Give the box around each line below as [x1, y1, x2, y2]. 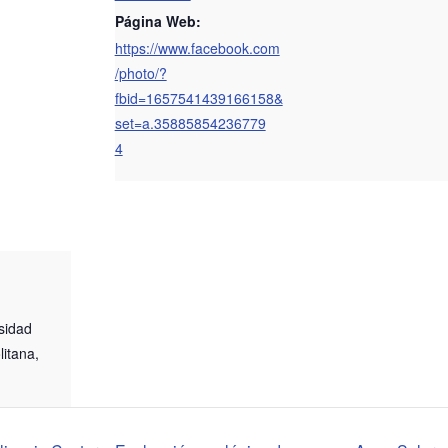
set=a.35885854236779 [114, 113, 266, 133]
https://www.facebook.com [114, 38, 280, 58]
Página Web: [114, 11, 201, 31]
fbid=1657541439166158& [114, 88, 283, 108]
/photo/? [114, 63, 167, 83]
